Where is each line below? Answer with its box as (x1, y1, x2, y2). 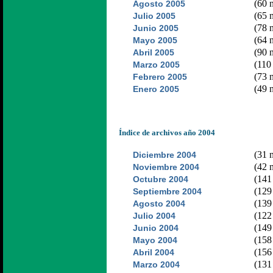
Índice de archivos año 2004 (119, 128, 215, 137)
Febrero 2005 (133, 72, 187, 82)
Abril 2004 (133, 247, 174, 257)
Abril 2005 (133, 48, 174, 57)
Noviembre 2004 (133, 162, 199, 172)
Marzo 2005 (133, 60, 180, 69)
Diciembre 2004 (133, 150, 196, 160)
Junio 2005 (133, 23, 179, 33)
